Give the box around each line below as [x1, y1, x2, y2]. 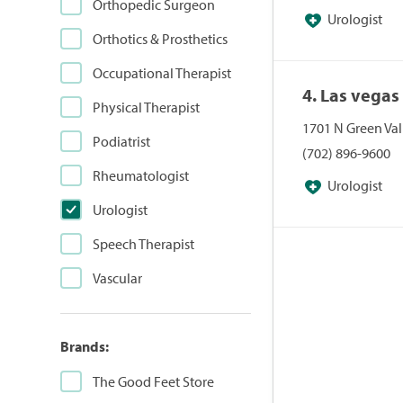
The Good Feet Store [93, 372, 215, 390]
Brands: [60, 337, 110, 355]
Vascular [93, 269, 143, 287]
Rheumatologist [93, 166, 190, 184]
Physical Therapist [93, 98, 201, 116]
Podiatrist [93, 132, 151, 150]
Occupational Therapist [93, 64, 232, 82]
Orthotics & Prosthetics [93, 30, 228, 48]
